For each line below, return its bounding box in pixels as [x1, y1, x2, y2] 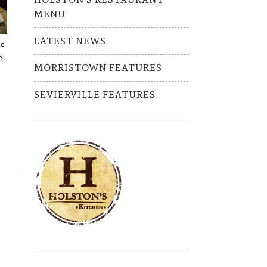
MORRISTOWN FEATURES [33, 60, 162, 75]
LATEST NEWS [33, 33, 106, 48]
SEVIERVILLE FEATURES [33, 87, 156, 102]
